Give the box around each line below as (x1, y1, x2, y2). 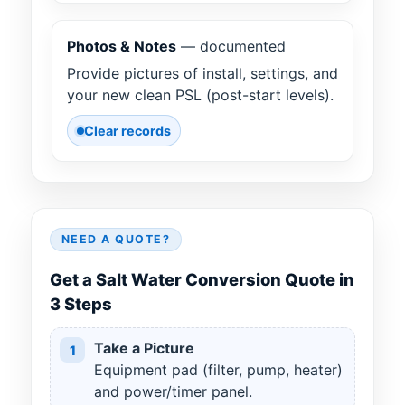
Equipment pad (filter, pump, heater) (94, 361, 343, 380)
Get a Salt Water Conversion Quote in (50, 269, 354, 290)
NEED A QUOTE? (61, 232, 171, 247)
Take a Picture (94, 339, 194, 358)
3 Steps (50, 294, 112, 315)
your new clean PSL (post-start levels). (67, 86, 334, 105)
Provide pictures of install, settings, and (67, 64, 338, 83)
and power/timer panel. (94, 382, 252, 401)
